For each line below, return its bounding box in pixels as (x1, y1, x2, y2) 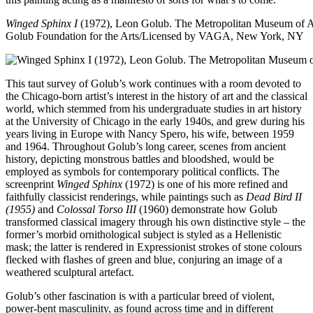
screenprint (6, 177, 57, 190)
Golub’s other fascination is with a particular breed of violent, (6, 289, 275, 302)
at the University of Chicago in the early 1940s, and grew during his (6, 115, 305, 127)
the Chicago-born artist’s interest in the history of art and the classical (6, 89, 307, 102)
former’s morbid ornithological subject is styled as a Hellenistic (6, 228, 282, 240)
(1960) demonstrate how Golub (136, 203, 277, 215)
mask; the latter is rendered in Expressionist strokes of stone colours (6, 240, 302, 253)
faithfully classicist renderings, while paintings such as (6, 190, 246, 203)
